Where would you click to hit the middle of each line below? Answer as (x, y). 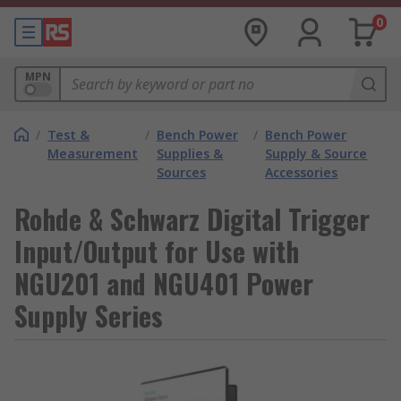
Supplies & (190, 154)
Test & (68, 135)
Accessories (302, 172)
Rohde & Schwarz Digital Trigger (192, 219)
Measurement (93, 154)
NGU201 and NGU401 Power (164, 283)
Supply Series (89, 316)
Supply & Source (316, 154)
